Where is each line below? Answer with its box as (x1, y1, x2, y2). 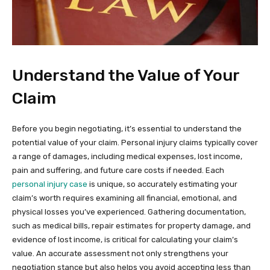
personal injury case (12, 179, 87, 189)
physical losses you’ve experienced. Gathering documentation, (12, 207, 246, 216)
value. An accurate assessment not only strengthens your (12, 248, 228, 258)
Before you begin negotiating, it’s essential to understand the (12, 124, 242, 133)
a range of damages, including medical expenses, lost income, (12, 151, 242, 161)
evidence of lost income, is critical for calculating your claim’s (12, 234, 238, 244)
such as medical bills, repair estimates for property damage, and (12, 221, 251, 230)
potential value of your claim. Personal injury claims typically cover (12, 137, 258, 147)
